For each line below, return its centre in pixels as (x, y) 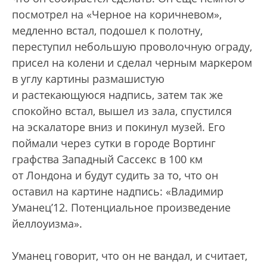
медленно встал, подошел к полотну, (107, 30)
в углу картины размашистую (88, 79)
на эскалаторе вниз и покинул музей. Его (119, 127)
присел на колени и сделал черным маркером (132, 63)
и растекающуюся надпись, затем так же (117, 95)
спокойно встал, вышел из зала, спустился (122, 111)
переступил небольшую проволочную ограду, (132, 46)
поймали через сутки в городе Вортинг (114, 143)
